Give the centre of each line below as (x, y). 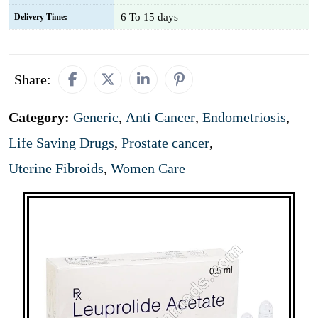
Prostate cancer (165, 143)
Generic (96, 117)
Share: (33, 79)
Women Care (148, 168)
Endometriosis (244, 117)
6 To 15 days (149, 17)
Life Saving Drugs (61, 143)
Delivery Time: (41, 17)
